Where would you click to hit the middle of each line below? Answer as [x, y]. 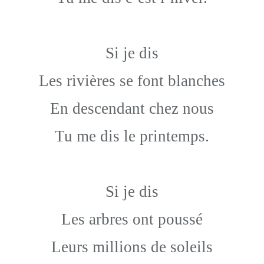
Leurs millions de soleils [132, 247]
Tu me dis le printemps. [132, 136]
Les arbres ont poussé [132, 219]
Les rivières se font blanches [132, 81]
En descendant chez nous [132, 108]
